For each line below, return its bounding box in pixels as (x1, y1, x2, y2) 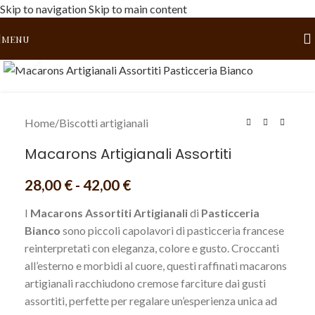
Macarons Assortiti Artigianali (30, 206, 188, 220)
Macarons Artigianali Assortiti (25, 144, 231, 165)
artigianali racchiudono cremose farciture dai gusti (25, 276, 266, 290)
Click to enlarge (41, 46, 117, 59)
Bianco (25, 224, 60, 238)
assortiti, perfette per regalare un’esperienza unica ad (25, 294, 277, 308)
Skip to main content (89, 2, 187, 15)
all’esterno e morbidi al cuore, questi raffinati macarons (25, 259, 287, 273)
